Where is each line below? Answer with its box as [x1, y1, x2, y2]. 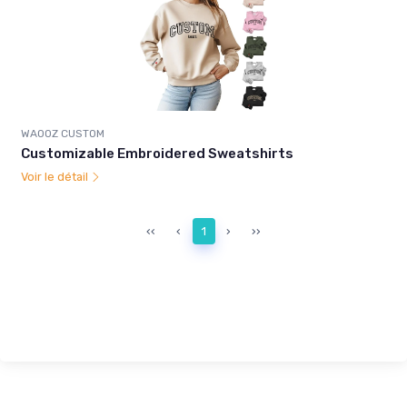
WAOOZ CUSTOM [21, 127, 104, 141]
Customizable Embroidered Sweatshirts [21, 145, 293, 163]
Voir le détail [21, 170, 91, 184]
